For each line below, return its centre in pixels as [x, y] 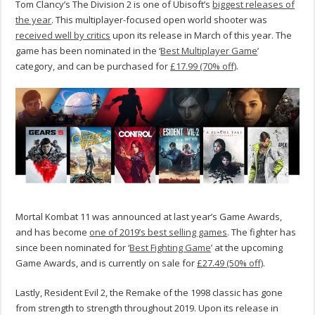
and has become [53, 232]
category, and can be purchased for [93, 66]
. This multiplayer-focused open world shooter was [160, 20]
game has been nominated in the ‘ [88, 51]
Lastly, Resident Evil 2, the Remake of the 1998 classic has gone [149, 292]
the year [34, 20]
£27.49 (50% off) [230, 263]
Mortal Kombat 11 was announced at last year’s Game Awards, [149, 216]
